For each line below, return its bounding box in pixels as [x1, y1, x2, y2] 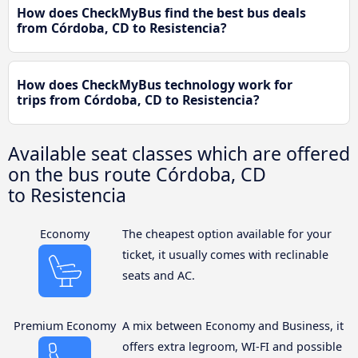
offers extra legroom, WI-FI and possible [121, 338, 342, 354]
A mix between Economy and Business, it [121, 317, 344, 333]
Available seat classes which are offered [8, 140, 350, 166]
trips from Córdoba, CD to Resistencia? [17, 90, 260, 109]
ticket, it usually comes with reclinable [121, 246, 328, 262]
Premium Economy [14, 317, 117, 333]
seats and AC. [121, 267, 195, 283]
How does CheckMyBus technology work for [17, 75, 292, 93]
